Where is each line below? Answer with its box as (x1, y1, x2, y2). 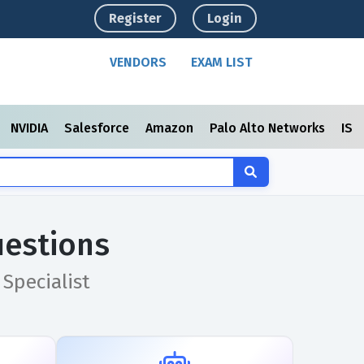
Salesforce (64, 120, 132, 136)
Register (109, 11, 162, 26)
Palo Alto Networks (210, 120, 328, 136)
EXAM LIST (191, 54, 253, 70)
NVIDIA (11, 120, 51, 136)
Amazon (145, 120, 197, 136)
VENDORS (110, 54, 167, 70)
